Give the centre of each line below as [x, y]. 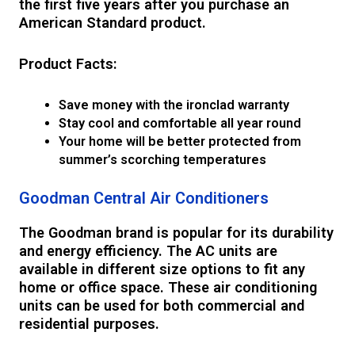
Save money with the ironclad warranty [174, 105]
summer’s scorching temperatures [162, 159]
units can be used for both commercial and [162, 305]
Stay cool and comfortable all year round [181, 123]
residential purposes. [92, 323]
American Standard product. [115, 22]
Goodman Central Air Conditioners [144, 198]
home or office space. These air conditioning [168, 287]
